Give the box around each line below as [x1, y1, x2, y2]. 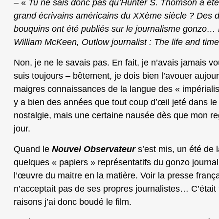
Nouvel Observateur [52, 144, 135, 154]
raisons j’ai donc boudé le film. [14, 197, 131, 207]
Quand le [14, 144, 52, 154]
